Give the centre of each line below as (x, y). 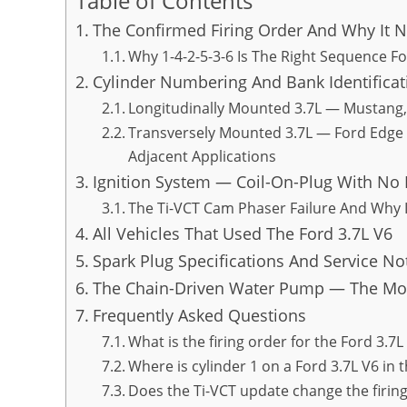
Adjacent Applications (202, 157)
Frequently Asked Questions (199, 316)
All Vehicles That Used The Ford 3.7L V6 (242, 234)
